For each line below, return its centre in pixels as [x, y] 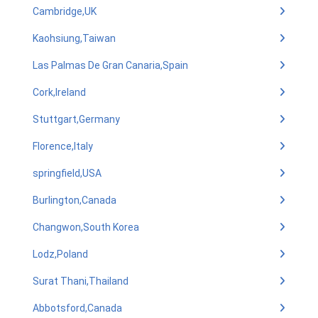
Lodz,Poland [60, 254]
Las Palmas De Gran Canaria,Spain [110, 65]
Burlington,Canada [75, 200]
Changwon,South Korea [86, 227]
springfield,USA [67, 173]
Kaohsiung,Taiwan [74, 38]
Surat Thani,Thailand [81, 281]
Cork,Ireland [59, 92]
